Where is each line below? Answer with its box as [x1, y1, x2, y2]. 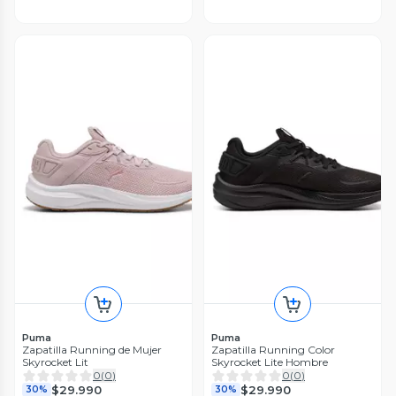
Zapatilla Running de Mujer [22, 343, 162, 357]
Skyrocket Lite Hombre [211, 355, 328, 369]
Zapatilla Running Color [211, 343, 335, 357]
